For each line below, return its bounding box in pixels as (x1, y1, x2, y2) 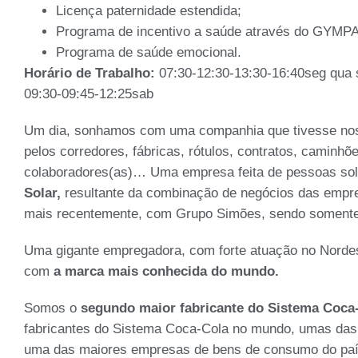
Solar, (24, 185, 65, 201)
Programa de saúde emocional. (56, 44, 241, 60)
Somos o (24, 300, 81, 316)
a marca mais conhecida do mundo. (54, 263, 279, 279)
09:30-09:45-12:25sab (24, 86, 153, 101)
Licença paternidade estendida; (56, 2, 241, 18)
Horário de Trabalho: (24, 65, 159, 81)
